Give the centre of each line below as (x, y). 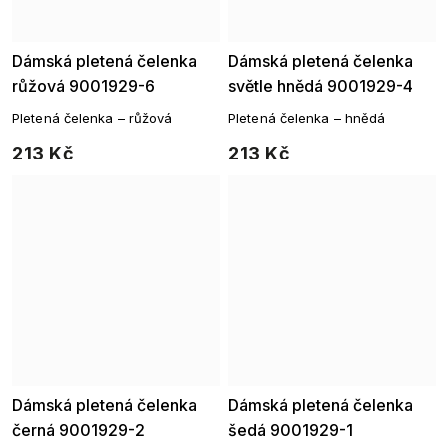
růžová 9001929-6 (83, 86)
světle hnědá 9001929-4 (320, 86)
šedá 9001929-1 (290, 430)
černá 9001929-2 (78, 430)
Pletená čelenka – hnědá (307, 118)
